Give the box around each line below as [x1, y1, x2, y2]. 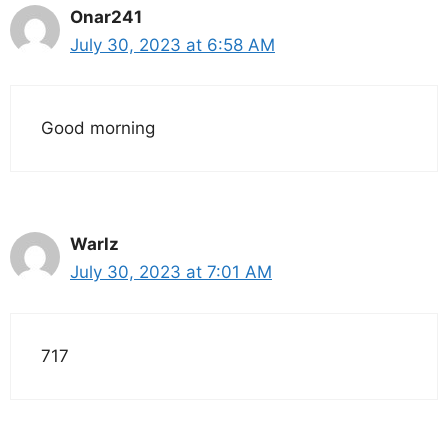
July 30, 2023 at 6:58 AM [70, 34, 275, 55]
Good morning [41, 118, 155, 139]
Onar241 [70, 6, 142, 27]
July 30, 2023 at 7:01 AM [70, 262, 272, 283]
